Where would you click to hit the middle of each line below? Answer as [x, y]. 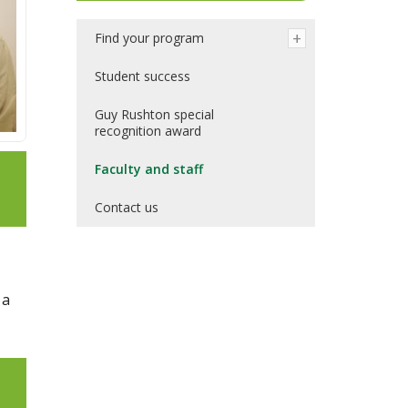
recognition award [148, 131]
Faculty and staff [148, 169]
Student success [142, 76]
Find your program [149, 38]
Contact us [126, 208]
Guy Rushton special [154, 115]
